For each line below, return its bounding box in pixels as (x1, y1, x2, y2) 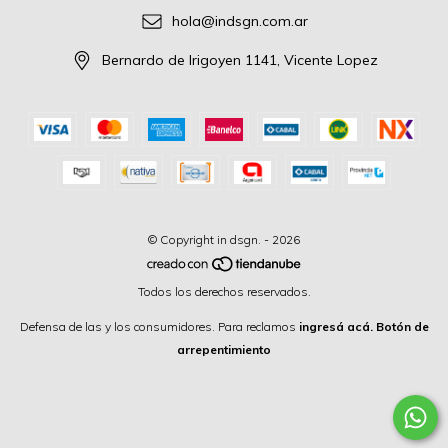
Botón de (375, 318, 429, 334)
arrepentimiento (177, 341, 271, 357)
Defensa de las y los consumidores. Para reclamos (19, 318, 296, 334)
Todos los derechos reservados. (137, 283, 311, 299)
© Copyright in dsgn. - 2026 (148, 231, 300, 247)
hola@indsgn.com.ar (171, 12, 308, 31)
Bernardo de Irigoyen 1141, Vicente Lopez (101, 51, 378, 70)
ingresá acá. (298, 318, 373, 334)
